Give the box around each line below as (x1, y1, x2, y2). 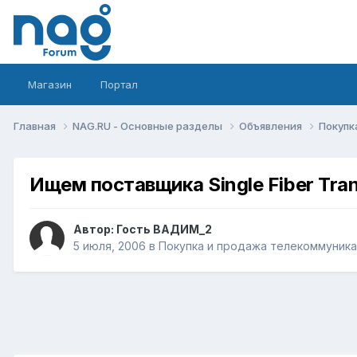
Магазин (28, 78, 72, 91)
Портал (100, 78, 138, 91)
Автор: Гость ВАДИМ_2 (73, 222, 212, 237)
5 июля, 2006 (73, 239, 146, 253)
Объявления (239, 119, 304, 132)
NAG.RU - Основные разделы (73, 119, 225, 132)
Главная (14, 119, 58, 132)
